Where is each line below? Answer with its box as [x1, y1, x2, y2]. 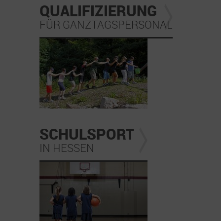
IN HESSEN [39, 140, 94, 155]
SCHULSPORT [39, 123, 134, 144]
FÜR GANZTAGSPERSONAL [39, 17, 173, 32]
